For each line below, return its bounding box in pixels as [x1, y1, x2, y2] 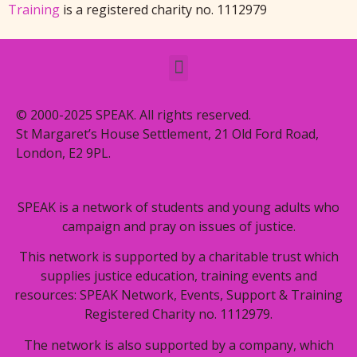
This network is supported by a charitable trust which [18, 248, 339, 266]
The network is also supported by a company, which [23, 335, 334, 354]
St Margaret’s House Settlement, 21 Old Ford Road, [16, 124, 319, 143]
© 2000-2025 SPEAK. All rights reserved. [16, 105, 251, 124]
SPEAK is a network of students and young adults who [18, 198, 339, 216]
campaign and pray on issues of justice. [61, 217, 296, 235]
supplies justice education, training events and [40, 267, 317, 285]
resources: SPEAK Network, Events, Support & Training [14, 286, 343, 304]
